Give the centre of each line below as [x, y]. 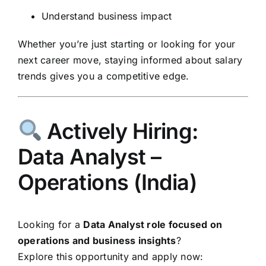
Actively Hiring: [120, 131]
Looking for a [51, 224]
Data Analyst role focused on [153, 224]
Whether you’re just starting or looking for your [127, 44]
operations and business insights [97, 240]
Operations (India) [107, 182]
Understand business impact [107, 16]
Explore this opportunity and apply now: [111, 256]
